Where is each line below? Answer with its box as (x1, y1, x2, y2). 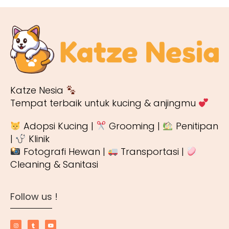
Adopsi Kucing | (20, 120, 96, 133)
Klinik (26, 132, 50, 146)
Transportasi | (118, 145, 187, 158)
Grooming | (106, 120, 163, 133)
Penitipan (173, 120, 218, 133)
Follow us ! (10, 190, 58, 203)
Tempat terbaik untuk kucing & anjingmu (10, 97, 198, 110)
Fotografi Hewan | (20, 145, 108, 158)
